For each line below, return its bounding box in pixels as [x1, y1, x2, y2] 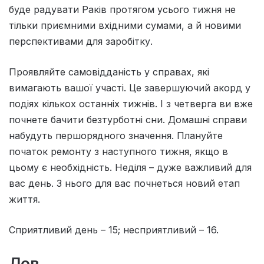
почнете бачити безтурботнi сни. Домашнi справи [9, 114, 247, 126]
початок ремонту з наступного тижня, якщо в [9, 146, 228, 158]
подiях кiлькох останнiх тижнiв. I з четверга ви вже [9, 98, 253, 110]
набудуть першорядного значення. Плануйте [9, 130, 223, 142]
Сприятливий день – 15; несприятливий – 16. [9, 224, 219, 236]
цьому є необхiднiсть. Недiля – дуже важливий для [9, 161, 252, 174]
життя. [9, 193, 40, 206]
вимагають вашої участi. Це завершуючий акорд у [9, 82, 250, 94]
